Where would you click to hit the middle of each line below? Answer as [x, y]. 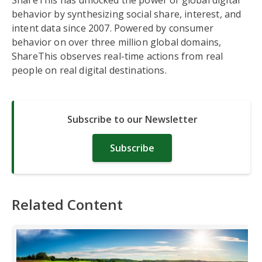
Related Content [67, 204]
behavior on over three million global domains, [117, 42]
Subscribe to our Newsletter [132, 119]
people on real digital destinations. [89, 70]
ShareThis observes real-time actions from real [118, 56]
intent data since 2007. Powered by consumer [113, 28]
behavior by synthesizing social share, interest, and [127, 14]
